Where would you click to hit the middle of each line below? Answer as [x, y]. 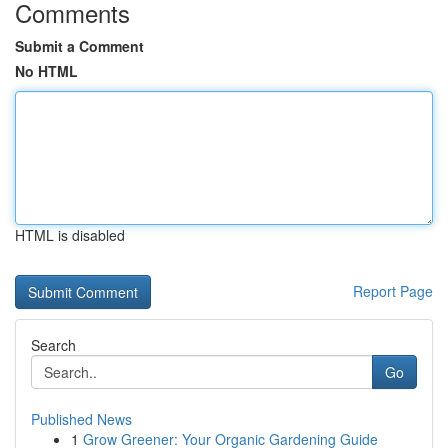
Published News [81, 419]
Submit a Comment [79, 46]
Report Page [393, 291]
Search [53, 345]
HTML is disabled [70, 235]
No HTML [46, 71]
